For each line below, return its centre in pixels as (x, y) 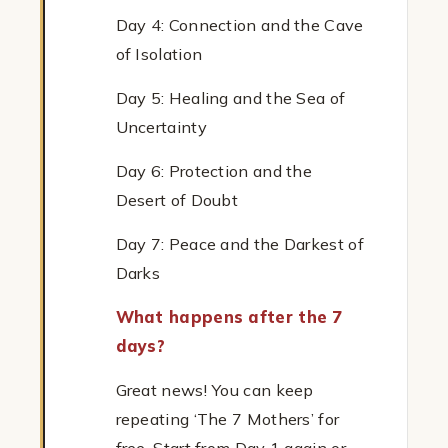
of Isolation (159, 54)
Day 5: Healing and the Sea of (230, 98)
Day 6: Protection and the (214, 171)
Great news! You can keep (214, 390)
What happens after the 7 (229, 317)
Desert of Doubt (177, 200)
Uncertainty (161, 127)
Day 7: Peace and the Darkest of (239, 244)
